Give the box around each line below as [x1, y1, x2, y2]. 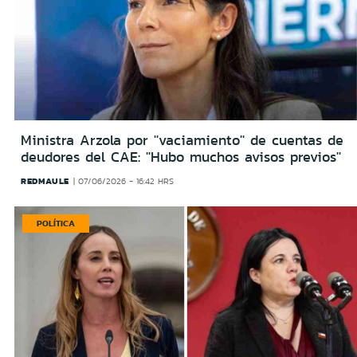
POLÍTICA [37, 217, 75, 230]
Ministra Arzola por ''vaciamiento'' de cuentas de [21, 130, 343, 151]
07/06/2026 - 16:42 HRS [78, 175, 175, 188]
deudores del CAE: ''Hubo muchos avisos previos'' [21, 147, 341, 168]
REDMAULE [21, 175, 69, 188]
